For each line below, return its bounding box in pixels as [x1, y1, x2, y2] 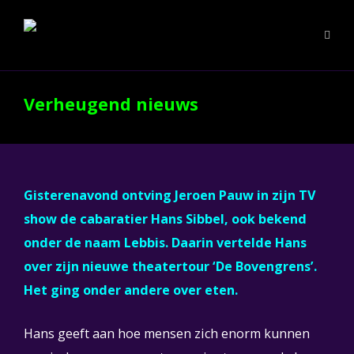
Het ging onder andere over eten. [24, 281, 238, 299]
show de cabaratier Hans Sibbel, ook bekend [24, 210, 307, 228]
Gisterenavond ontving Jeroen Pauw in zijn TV [24, 186, 316, 204]
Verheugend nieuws [24, 92, 198, 115]
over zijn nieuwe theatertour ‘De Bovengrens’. [24, 258, 317, 275]
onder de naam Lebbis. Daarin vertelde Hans [24, 234, 307, 251]
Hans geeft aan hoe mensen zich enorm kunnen [24, 325, 310, 342]
